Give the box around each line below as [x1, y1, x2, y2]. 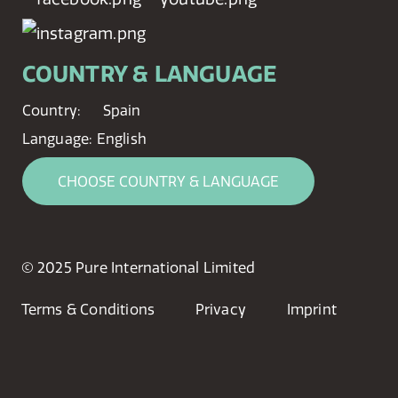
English [96, 130, 147, 148]
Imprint [286, 299, 337, 318]
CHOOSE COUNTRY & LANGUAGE [57, 172, 279, 191]
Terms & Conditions [20, 299, 155, 318]
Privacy [195, 299, 247, 318]
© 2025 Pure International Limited [20, 259, 256, 277]
